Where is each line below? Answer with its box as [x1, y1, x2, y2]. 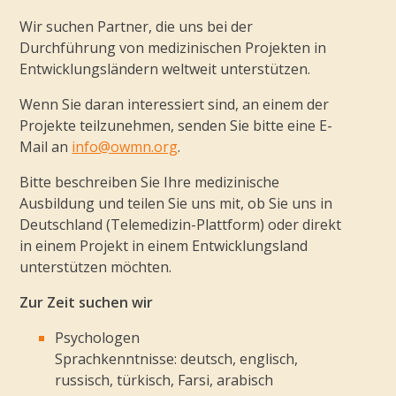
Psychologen [55, 327, 141, 347]
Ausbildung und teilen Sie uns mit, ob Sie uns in [19, 193, 333, 213]
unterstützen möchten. [19, 256, 172, 277]
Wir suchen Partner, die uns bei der [19, 16, 254, 36]
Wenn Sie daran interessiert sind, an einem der [19, 94, 330, 114]
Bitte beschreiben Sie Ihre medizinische [19, 171, 280, 192]
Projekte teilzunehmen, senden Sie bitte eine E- [19, 115, 333, 135]
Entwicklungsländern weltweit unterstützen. [19, 58, 311, 79]
